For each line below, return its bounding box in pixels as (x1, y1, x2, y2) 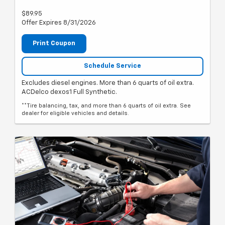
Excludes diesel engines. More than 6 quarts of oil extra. (22, 80, 194, 87)
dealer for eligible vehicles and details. (22, 110, 129, 117)
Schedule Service (84, 62, 141, 69)
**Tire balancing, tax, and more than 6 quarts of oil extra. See (22, 103, 191, 109)
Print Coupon (33, 40, 75, 47)
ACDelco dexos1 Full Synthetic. (22, 89, 117, 96)
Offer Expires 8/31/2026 (22, 20, 96, 27)
